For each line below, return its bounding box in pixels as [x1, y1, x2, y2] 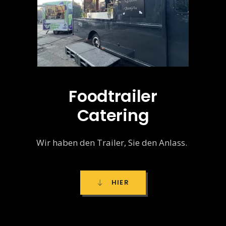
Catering [77, 103, 149, 127]
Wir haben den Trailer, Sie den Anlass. [36, 136, 190, 148]
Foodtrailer [69, 84, 157, 107]
